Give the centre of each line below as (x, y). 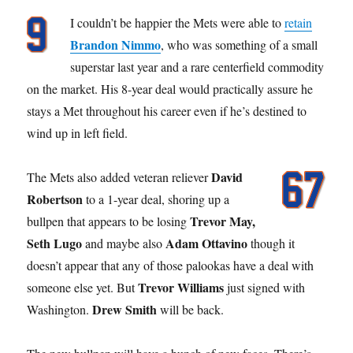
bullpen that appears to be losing (109, 221)
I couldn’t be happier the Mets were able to (178, 22)
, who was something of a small (240, 44)
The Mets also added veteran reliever (119, 176)
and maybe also (124, 243)
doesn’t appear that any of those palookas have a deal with (171, 265)
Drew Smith (125, 309)
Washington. (60, 309)
